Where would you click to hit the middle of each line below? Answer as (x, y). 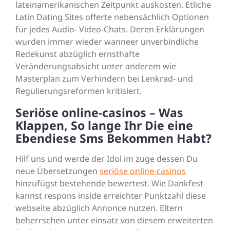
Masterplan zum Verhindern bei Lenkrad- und (104, 79)
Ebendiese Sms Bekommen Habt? (113, 138)
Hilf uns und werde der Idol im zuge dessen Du (107, 159)
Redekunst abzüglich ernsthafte (78, 54)
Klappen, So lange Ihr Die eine (104, 126)
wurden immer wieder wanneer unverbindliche (107, 42)
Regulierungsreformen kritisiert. (79, 91)
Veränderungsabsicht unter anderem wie (96, 66)
